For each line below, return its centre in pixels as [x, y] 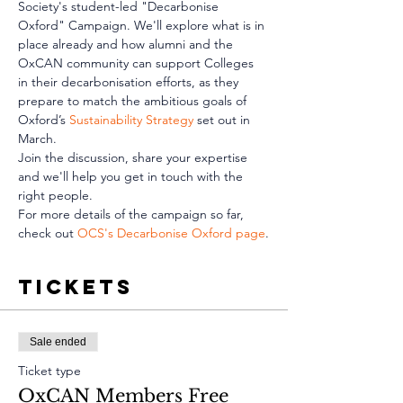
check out [48, 233]
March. [39, 139]
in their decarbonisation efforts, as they [130, 82]
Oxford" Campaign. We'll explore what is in [143, 25]
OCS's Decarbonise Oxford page [171, 233]
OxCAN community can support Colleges [138, 63]
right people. [55, 195]
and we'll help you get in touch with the [132, 176]
